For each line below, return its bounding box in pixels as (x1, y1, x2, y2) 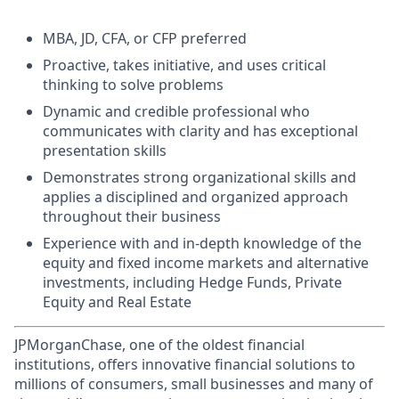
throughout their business (43, 207, 221, 226)
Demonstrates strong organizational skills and (43, 167, 356, 187)
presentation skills (43, 141, 167, 160)
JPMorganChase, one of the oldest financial (14, 335, 305, 354)
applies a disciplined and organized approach (43, 187, 348, 207)
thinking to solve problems (43, 75, 224, 94)
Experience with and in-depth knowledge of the (43, 233, 362, 253)
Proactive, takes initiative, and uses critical (43, 55, 326, 75)
